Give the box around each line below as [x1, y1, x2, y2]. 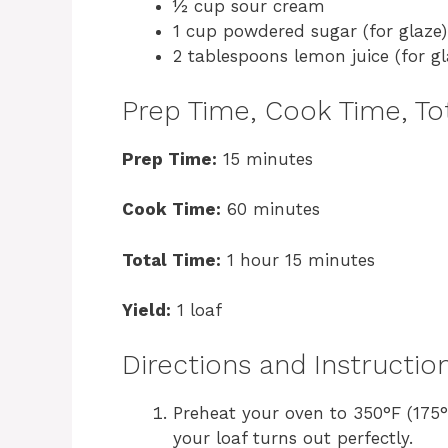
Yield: [122, 300, 171, 321]
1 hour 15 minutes [221, 249, 375, 270]
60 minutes [221, 199, 320, 220]
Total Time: [122, 249, 221, 270]
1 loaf [171, 300, 222, 321]
